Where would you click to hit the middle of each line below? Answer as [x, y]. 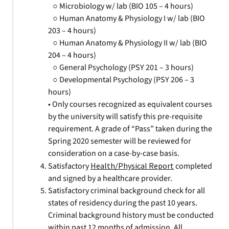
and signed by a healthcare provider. [110, 178]
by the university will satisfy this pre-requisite [125, 117]
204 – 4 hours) [72, 55]
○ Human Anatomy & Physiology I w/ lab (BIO [127, 18]
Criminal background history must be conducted [131, 215]
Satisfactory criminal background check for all [127, 191]
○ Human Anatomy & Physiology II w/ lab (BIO [128, 43]
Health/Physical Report [132, 166]
